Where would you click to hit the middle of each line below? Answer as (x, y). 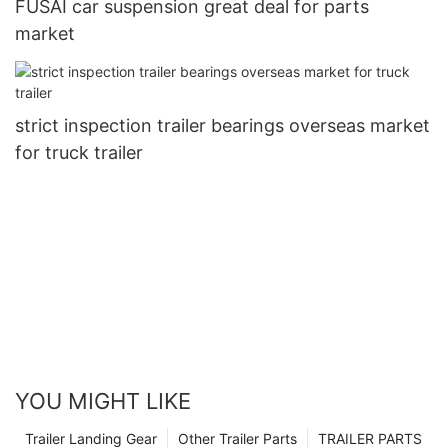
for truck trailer (79, 152)
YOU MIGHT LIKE (103, 400)
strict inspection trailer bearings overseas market (222, 125)
